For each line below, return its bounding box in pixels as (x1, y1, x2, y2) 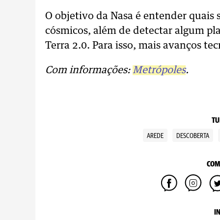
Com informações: (45, 65, 133, 75)
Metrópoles (133, 65, 186, 75)
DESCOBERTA (176, 133, 209, 139)
